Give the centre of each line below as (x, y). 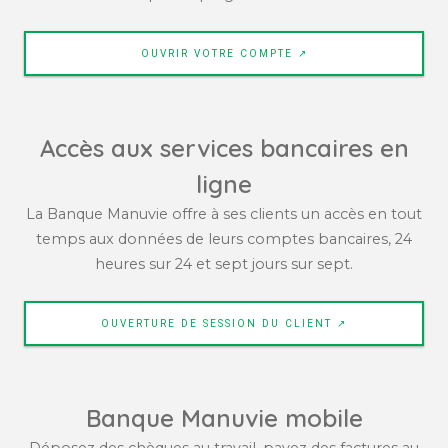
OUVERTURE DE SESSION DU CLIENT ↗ (224, 324)
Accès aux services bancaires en (224, 148)
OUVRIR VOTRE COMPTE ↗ (224, 54)
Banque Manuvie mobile (224, 418)
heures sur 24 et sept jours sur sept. (224, 264)
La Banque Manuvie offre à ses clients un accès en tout (224, 214)
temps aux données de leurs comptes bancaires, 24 (224, 239)
